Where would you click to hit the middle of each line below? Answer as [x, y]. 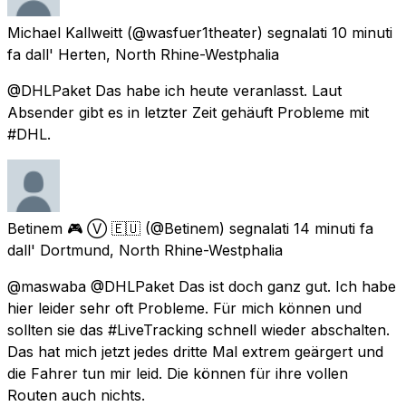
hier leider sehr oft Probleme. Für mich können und [184, 308]
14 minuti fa [333, 228]
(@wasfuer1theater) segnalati [227, 32]
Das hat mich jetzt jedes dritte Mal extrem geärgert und [195, 351]
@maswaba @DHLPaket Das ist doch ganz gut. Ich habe [202, 286]
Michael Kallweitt [65, 32]
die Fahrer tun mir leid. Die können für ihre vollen [178, 373]
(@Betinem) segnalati [217, 228]
